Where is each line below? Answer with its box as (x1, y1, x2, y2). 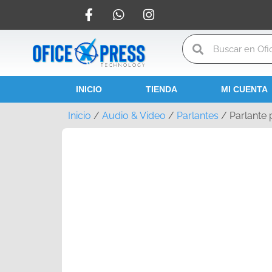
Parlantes (177, 110, 219, 122)
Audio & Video (102, 110, 166, 122)
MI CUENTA (221, 84, 268, 95)
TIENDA (146, 84, 177, 95)
